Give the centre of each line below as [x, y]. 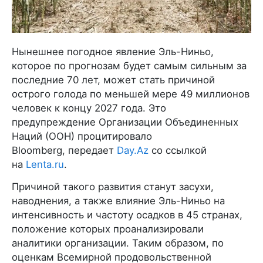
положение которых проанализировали [108, 229]
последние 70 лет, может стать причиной [113, 80]
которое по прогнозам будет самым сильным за [129, 66]
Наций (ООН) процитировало [82, 136]
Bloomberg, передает [64, 150]
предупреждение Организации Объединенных [125, 122]
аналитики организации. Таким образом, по [118, 243]
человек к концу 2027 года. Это [89, 108]
